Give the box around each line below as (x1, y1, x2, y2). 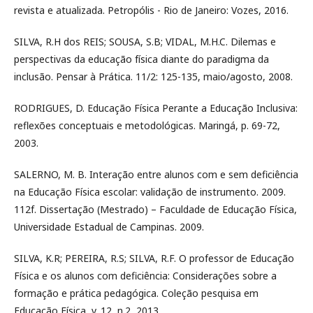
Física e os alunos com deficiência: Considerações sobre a (14, 269, 277, 282)
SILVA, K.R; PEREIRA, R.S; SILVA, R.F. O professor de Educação (14, 252, 294, 265)
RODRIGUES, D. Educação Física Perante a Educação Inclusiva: (14, 101, 298, 115)
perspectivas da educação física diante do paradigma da (14, 52, 269, 66)
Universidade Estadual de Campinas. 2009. (14, 220, 204, 233)
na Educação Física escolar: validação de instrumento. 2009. (14, 185, 286, 198)
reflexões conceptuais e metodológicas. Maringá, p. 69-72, (14, 119, 280, 132)
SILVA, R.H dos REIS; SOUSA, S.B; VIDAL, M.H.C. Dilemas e (14, 35, 276, 48)
